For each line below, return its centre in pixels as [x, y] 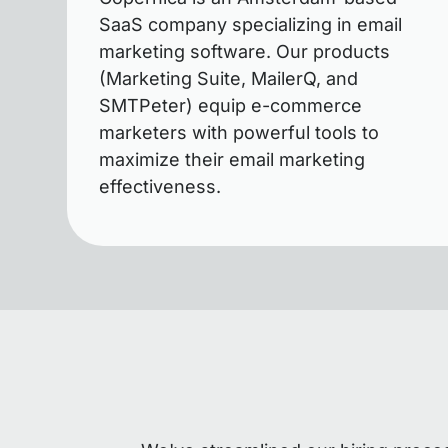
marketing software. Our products [245, 51]
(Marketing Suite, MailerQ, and [229, 78]
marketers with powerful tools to [239, 132]
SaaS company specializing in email [251, 24]
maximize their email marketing [232, 159]
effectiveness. [160, 186]
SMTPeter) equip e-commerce [231, 105]
